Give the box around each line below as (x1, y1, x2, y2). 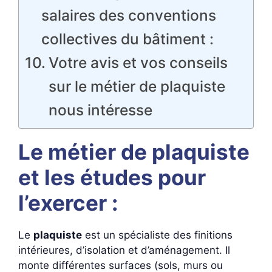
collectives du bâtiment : (41, 30, 214, 48)
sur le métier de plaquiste (48, 77, 225, 95)
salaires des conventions (41, 6, 216, 24)
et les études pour (18, 165, 206, 190)
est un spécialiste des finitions (82, 229, 233, 241)
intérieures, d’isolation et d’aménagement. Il (18, 244, 230, 256)
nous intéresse (48, 101, 152, 119)
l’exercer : (18, 190, 118, 216)
